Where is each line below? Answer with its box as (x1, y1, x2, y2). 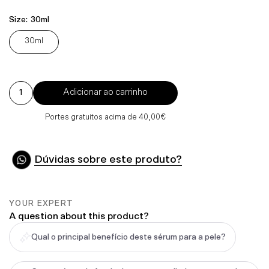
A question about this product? (9, 211, 149, 221)
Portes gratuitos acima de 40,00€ (44, 113, 166, 121)
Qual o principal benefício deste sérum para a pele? (31, 232, 226, 241)
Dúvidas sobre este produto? (34, 154, 182, 165)
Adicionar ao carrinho (63, 87, 148, 97)
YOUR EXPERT (9, 199, 74, 208)
